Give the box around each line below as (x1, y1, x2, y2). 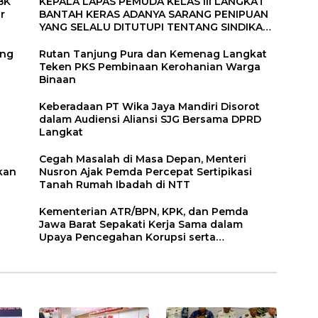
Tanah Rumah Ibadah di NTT (39, 177, 191, 191)
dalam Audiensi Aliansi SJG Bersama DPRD (39, 112, 262, 126)
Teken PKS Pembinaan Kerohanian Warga (39, 60, 261, 73)
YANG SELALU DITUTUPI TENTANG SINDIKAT (39, 20, 270, 33)
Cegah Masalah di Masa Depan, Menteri (39, 152, 247, 165)
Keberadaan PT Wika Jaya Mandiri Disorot (39, 99, 261, 113)
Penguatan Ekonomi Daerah (39, 243, 188, 256)
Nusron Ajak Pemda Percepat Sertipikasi (39, 165, 253, 178)
